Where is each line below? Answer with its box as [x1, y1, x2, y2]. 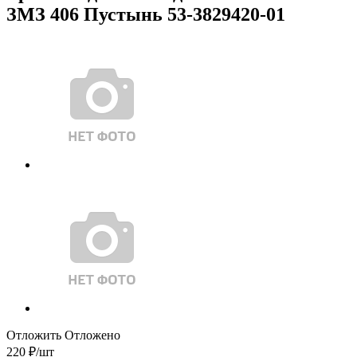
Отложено [65, 328, 120, 342]
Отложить [6, 328, 61, 342]
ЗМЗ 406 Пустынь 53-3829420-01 [6, 3, 285, 25]
